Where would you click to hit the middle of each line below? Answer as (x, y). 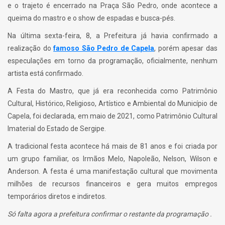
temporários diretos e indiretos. (57, 196)
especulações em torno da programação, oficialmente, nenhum (113, 61)
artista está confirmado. (45, 73)
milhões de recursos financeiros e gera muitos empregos (113, 184)
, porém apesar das (186, 48)
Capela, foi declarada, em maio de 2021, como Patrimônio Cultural (113, 116)
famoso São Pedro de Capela (104, 48)
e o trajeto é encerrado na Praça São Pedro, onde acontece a (113, 6)
